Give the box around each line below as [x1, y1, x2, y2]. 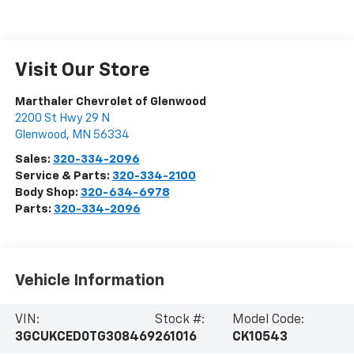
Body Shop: [14, 186, 81, 198]
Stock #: [154, 313, 205, 326]
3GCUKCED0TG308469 [14, 330, 155, 344]
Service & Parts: [14, 169, 112, 182]
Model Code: [232, 313, 305, 326]
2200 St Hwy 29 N [14, 111, 110, 124]
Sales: [14, 153, 53, 165]
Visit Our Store [14, 60, 150, 80]
